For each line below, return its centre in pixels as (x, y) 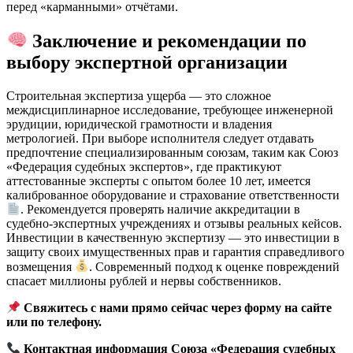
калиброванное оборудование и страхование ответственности (173, 195)
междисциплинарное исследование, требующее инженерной (170, 110)
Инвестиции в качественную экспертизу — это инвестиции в (173, 238)
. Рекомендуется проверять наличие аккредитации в (161, 210)
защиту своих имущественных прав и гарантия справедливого (175, 252)
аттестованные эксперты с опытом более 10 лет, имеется (158, 180)
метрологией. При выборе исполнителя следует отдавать (160, 138)
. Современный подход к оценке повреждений (215, 266)
